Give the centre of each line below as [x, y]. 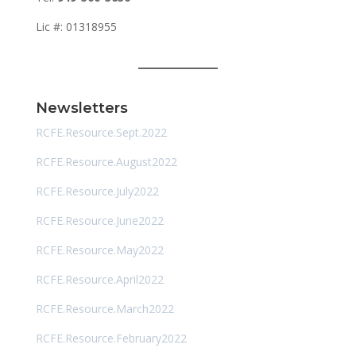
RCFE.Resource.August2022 [106, 161]
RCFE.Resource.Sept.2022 [101, 132]
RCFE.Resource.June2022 [99, 220]
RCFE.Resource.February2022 [111, 338]
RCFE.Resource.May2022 [99, 250]
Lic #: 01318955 [76, 26]
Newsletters [81, 108]
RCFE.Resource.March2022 [104, 308]
